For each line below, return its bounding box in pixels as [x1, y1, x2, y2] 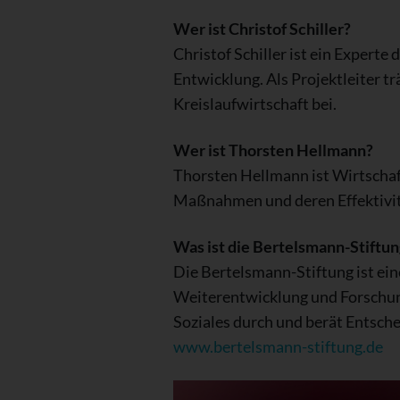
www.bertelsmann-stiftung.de [172, 336, 383, 356]
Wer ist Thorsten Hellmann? [172, 139, 373, 160]
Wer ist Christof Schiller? [172, 18, 351, 38]
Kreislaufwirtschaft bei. [172, 93, 337, 113]
